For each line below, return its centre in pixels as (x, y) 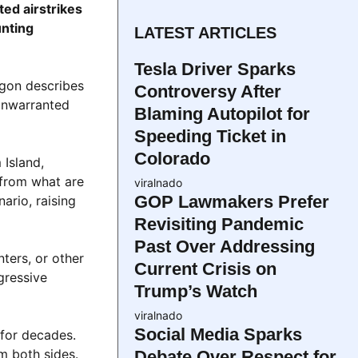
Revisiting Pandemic (219, 225)
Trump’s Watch (196, 292)
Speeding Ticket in (210, 137)
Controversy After (208, 92)
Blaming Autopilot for (222, 114)
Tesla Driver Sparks (215, 70)
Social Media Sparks (218, 335)
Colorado (172, 159)
